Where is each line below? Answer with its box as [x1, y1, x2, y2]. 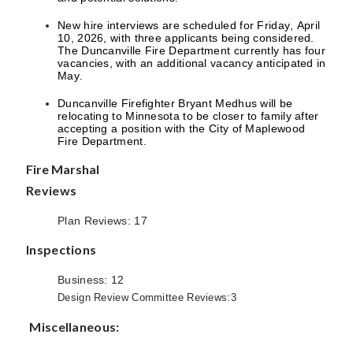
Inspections [26, 242, 97, 257]
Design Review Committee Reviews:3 [58, 292, 236, 303]
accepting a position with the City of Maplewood [58, 122, 306, 135]
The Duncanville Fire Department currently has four [58, 44, 325, 57]
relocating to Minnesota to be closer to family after [58, 110, 319, 122]
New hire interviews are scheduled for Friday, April [58, 19, 321, 32]
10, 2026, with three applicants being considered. [58, 32, 314, 44]
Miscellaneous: [29, 319, 120, 334]
